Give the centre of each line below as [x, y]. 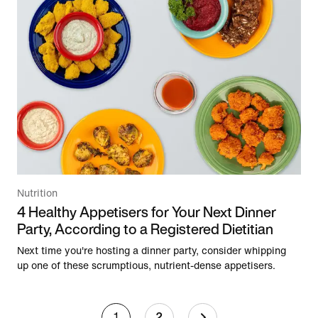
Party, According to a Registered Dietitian [145, 229]
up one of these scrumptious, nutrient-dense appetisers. [146, 265]
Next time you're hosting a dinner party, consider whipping [152, 251]
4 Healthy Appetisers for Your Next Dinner [147, 212]
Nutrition [37, 193]
